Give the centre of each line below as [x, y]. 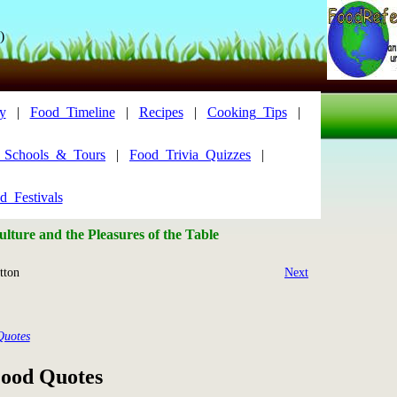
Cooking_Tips [247, 112]
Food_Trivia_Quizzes [190, 155]
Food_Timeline [72, 112]
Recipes [161, 112]
